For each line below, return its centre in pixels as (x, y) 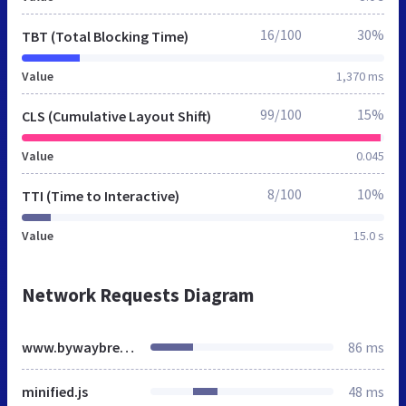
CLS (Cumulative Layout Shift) (116, 116)
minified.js (55, 391)
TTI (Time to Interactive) (101, 195)
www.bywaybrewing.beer (127, 347)
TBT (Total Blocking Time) (105, 36)
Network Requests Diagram (138, 295)
